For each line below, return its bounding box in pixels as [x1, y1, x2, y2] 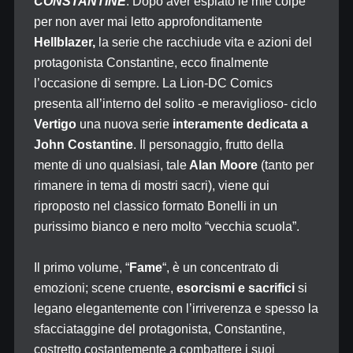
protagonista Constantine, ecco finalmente [33, 56, 269, 69]
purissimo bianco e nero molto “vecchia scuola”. [33, 220, 299, 233]
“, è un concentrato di [162, 261, 279, 274]
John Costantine [33, 138, 133, 151]
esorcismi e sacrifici [173, 281, 295, 295]
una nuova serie [76, 117, 173, 131]
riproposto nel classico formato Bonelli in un [33, 199, 277, 213]
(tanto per [257, 158, 314, 172]
